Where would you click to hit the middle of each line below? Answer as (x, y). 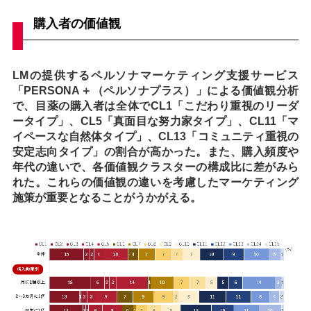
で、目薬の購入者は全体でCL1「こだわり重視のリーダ (155, 106)
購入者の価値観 (77, 23)
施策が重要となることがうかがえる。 (107, 197)
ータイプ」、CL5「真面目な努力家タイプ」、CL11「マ (155, 121)
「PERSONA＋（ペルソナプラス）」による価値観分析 (155, 90)
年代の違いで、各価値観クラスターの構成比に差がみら (155, 167)
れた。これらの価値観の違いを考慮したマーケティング (155, 182)
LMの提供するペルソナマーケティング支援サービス (155, 75)
